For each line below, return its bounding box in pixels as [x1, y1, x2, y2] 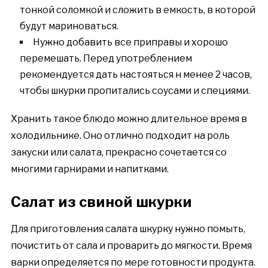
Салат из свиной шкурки [10, 193, 192, 211]
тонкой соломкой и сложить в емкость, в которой [19, 4, 255, 16]
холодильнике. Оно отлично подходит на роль [10, 129, 230, 141]
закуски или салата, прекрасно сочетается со [10, 146, 227, 158]
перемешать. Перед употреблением [19, 52, 192, 64]
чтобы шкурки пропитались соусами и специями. [19, 84, 250, 96]
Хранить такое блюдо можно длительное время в [10, 112, 247, 124]
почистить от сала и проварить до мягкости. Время [10, 239, 252, 251]
